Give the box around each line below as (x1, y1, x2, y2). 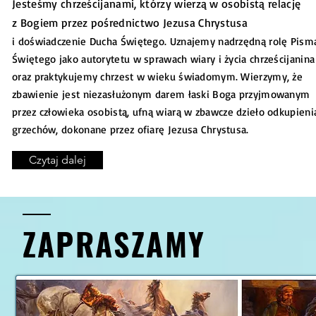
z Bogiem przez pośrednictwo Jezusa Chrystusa (12, 16, 248, 30)
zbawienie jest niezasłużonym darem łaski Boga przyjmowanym (12, 87, 310, 101)
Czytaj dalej (29, 153, 86, 166)
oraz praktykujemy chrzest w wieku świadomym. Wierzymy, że (12, 70, 303, 83)
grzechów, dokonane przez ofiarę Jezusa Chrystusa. (12, 123, 249, 136)
